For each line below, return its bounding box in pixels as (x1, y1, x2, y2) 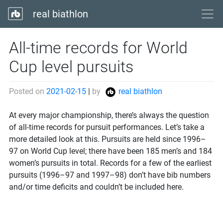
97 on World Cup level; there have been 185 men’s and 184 (9, 146, 212, 156)
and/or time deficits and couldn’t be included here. (9, 182, 184, 192)
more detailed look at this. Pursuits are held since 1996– (9, 134, 206, 144)
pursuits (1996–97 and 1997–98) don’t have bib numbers (9, 170, 211, 180)
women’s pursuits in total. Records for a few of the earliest (9, 158, 212, 168)
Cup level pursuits (9, 57, 133, 76)
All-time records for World (9, 38, 188, 57)
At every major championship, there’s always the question (9, 111, 209, 120)
